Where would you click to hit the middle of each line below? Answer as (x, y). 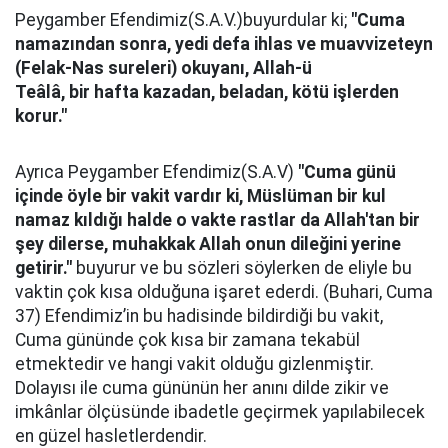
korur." (41, 116)
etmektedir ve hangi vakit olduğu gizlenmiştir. (194, 364)
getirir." (45, 268)
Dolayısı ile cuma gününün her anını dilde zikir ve (202, 388)
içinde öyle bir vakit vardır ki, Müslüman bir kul (200, 196)
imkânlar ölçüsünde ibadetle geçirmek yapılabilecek (220, 412)
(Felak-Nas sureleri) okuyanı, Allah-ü (163, 68)
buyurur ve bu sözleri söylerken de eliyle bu (244, 268)
